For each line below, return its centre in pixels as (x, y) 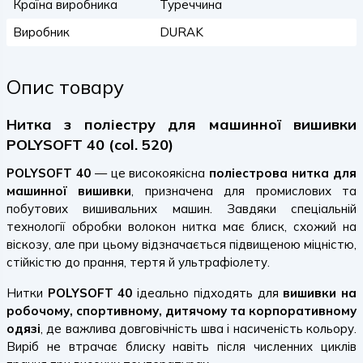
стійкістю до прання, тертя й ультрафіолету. (138, 262)
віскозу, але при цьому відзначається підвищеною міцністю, (181, 244)
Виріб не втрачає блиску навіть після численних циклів (181, 346)
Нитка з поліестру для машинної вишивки (181, 124)
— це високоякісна (150, 173)
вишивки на (320, 293)
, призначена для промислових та (244, 191)
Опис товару (65, 87)
